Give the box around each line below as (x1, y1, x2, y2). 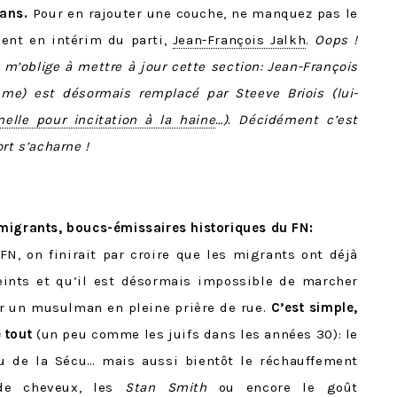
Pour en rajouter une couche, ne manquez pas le (32, 5, 358, 22)
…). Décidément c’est (215, 112, 358, 128)
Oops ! (315, 32, 358, 49)
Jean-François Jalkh (172, 32, 307, 49)
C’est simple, (270, 300, 358, 316)
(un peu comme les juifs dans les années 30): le (35, 326, 358, 343)
